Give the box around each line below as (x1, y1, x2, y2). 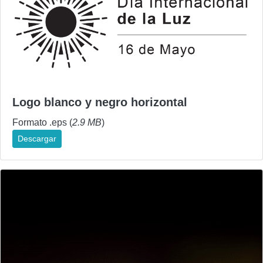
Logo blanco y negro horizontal (12, 96, 187, 109)
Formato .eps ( (12, 117, 72, 128)
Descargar (18, 134, 56, 144)
